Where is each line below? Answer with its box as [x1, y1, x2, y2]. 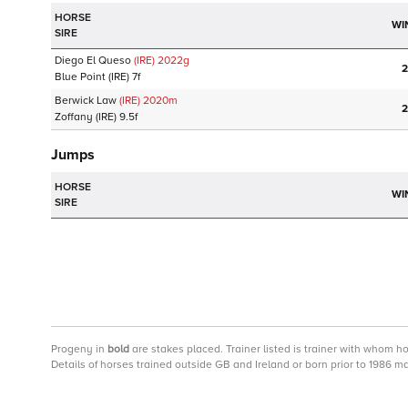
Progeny [51, 342, 93, 356]
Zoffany [55, 110, 93, 124]
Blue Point [55, 70, 106, 84]
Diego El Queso [55, 54, 131, 67]
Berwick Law [55, 94, 117, 107]
